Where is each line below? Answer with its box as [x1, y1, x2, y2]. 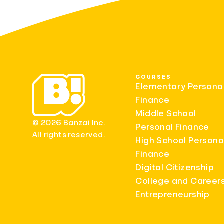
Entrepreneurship [135, 189, 210, 199]
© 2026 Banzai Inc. [32, 118, 105, 127]
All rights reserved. [32, 130, 105, 139]
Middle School [135, 108, 196, 118]
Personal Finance [135, 122, 209, 131]
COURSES [135, 73, 171, 80]
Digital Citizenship [135, 162, 214, 172]
